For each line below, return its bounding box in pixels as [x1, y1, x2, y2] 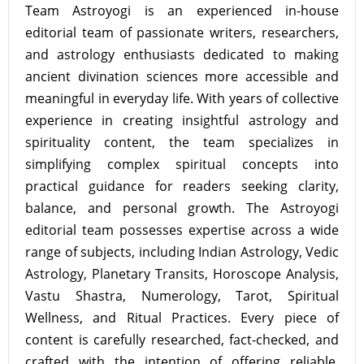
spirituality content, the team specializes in [25, 133, 339, 151]
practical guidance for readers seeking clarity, [25, 177, 339, 195]
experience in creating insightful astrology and [25, 111, 339, 129]
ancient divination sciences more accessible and [25, 67, 339, 85]
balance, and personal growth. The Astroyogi [25, 199, 339, 217]
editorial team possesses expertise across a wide [25, 221, 339, 239]
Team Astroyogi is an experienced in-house [25, 2, 339, 19]
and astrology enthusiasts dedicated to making [25, 45, 339, 63]
